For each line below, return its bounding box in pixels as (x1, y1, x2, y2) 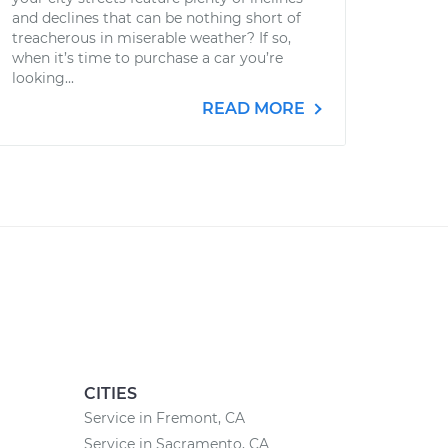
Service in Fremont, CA (83, 409, 245, 427)
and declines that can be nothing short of (12, 9, 301, 27)
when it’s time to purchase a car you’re (12, 49, 283, 67)
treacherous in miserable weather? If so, (12, 29, 291, 47)
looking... (12, 69, 74, 87)
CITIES (83, 384, 137, 403)
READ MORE (202, 99, 309, 118)
